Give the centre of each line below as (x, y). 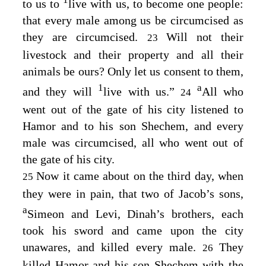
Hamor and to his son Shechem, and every (133, 126)
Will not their (205, 37)
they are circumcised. (85, 37)
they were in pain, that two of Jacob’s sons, (133, 194)
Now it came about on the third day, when (140, 176)
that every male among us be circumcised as (133, 20)
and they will (61, 92)
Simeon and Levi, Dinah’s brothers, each (135, 213)
